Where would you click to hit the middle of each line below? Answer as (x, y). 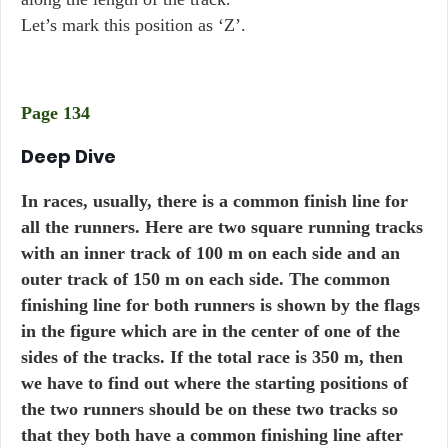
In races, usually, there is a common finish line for (214, 201)
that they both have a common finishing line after (212, 435)
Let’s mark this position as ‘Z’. (133, 25)
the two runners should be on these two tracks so (209, 409)
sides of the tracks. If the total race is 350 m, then (212, 357)
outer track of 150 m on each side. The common (205, 279)
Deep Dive (68, 156)
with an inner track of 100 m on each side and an (210, 253)
